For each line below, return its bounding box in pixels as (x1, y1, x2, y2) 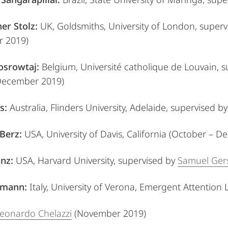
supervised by (118, 154, 178, 166)
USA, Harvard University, (13, 154, 118, 166)
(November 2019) (72, 207, 146, 219)
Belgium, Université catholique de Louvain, (39, 61, 221, 73)
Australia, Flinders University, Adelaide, (10, 101, 170, 113)
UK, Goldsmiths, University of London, (38, 20, 199, 32)
